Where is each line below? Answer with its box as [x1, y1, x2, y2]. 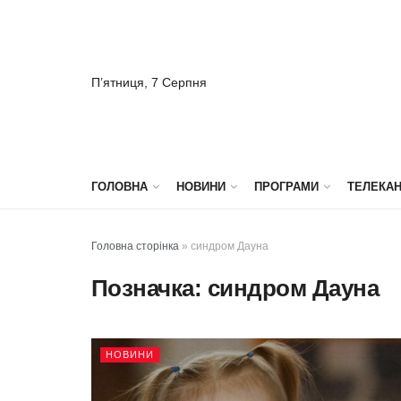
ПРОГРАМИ [254, 180, 319, 193]
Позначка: [91, 275, 208, 302]
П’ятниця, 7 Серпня [91, 74, 207, 90]
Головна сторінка [91, 240, 179, 252]
